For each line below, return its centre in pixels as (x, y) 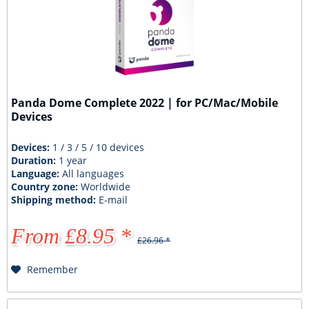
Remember (53, 270)
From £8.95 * (71, 236)
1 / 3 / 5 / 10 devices (99, 148)
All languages (93, 174)
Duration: (35, 161)
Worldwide (106, 187)
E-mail (113, 200)
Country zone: (46, 187)
